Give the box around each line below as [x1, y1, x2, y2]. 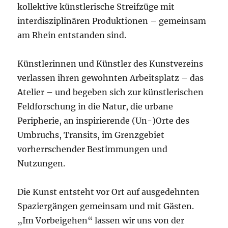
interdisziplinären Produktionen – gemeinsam [17, 16, 207, 26]
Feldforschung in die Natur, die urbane [17, 101, 174, 112]
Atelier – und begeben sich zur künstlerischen [17, 87, 204, 98]
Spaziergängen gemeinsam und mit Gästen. [17, 201, 194, 212]
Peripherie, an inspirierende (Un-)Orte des [17, 116, 190, 126]
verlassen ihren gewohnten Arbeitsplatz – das [17, 73, 204, 83]
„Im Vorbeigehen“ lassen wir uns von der [17, 215, 185, 226]
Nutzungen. [17, 158, 66, 169]
